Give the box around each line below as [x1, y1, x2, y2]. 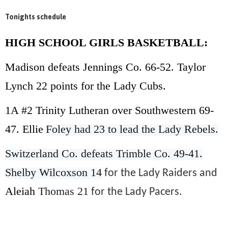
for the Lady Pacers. [89, 186, 182, 198]
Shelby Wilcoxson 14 [5, 165, 102, 179]
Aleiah [5, 184, 38, 197]
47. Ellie [5, 122, 43, 135]
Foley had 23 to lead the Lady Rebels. [46, 122, 218, 135]
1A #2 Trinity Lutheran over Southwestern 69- [5, 103, 214, 117]
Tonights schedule [5, 12, 66, 21]
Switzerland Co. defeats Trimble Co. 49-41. [5, 147, 203, 160]
